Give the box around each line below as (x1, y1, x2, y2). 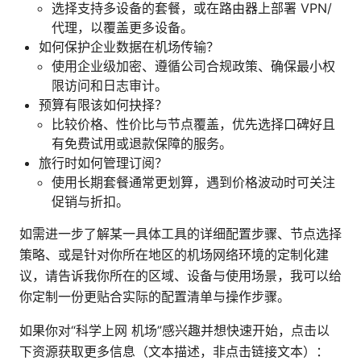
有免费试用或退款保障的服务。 (52, 135, 232, 151)
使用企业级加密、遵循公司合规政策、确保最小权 (52, 57, 335, 74)
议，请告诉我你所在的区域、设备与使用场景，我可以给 (19, 267, 342, 284)
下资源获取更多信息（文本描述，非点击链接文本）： (19, 342, 329, 359)
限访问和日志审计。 (52, 77, 168, 93)
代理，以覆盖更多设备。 (52, 19, 193, 35)
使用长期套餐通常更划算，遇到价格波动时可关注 (52, 173, 335, 190)
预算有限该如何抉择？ (39, 96, 168, 113)
